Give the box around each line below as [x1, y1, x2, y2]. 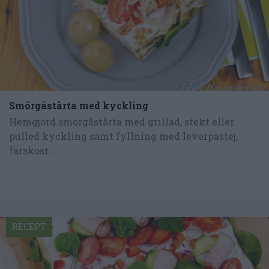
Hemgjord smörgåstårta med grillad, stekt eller [9, 115, 234, 128]
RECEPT [12, 220, 46, 232]
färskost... [9, 144, 56, 157]
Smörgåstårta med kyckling [9, 98, 148, 112]
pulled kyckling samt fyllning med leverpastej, [9, 129, 238, 142]
